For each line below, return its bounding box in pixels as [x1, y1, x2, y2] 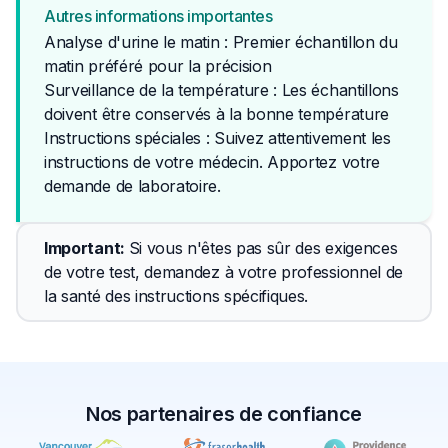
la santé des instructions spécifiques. [44, 286, 309, 306]
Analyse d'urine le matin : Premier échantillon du [44, 32, 398, 52]
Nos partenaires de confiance [85, 402, 363, 426]
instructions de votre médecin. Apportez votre [44, 152, 380, 172]
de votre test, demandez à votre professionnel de [44, 262, 403, 282]
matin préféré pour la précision [44, 56, 272, 76]
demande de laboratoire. [44, 176, 221, 196]
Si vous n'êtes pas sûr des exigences [128, 238, 398, 258]
